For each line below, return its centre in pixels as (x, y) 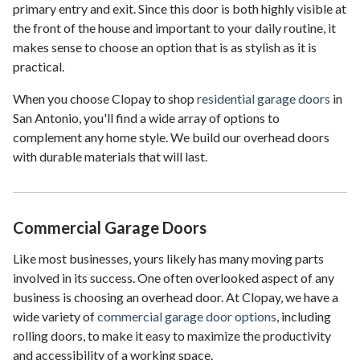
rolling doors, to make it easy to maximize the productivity (172, 336)
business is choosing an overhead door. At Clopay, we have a (176, 297)
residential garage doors (264, 99)
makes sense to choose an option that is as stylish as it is (165, 47)
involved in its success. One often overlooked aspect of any (174, 278)
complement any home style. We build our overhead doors (171, 137)
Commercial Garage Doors (110, 228)
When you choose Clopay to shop (105, 99)
